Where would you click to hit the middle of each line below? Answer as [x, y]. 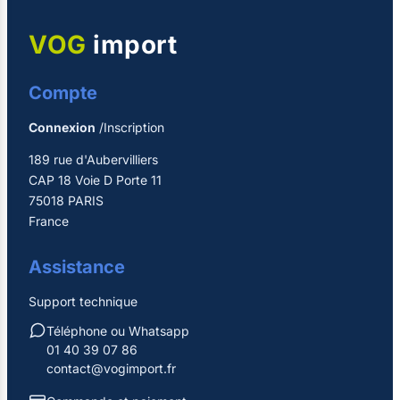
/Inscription [130, 127]
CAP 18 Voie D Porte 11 [95, 179]
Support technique [83, 301]
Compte [63, 92]
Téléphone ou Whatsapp [118, 330]
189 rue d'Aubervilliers [93, 159]
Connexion [62, 127]
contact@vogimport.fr [111, 368]
